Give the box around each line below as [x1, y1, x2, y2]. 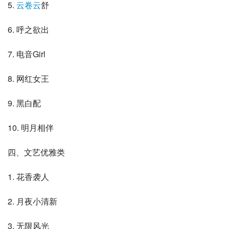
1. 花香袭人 [8, 171, 49, 183]
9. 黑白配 [8, 97, 41, 109]
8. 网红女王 [8, 73, 49, 85]
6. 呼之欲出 [8, 24, 49, 36]
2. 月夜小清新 [8, 195, 57, 208]
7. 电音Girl [8, 48, 45, 60]
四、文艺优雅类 [8, 146, 65, 158]
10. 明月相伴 [8, 122, 54, 134]
